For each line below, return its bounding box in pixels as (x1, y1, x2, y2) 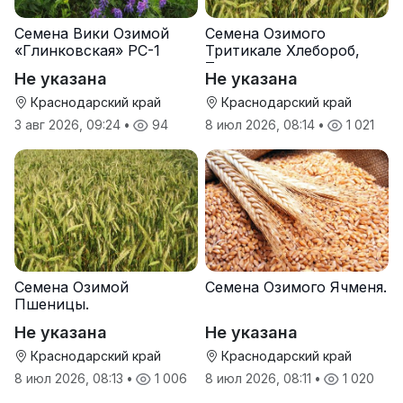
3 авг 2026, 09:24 (14, 117, 124, 133)
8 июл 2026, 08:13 (14, 371, 127, 387)
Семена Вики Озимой (14, 24, 169, 43)
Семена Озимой (14, 278, 129, 297)
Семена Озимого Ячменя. (205, 278, 387, 297)
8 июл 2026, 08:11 (205, 371, 315, 387)
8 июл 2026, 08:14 (205, 117, 318, 133)
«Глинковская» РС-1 (14, 41, 160, 60)
